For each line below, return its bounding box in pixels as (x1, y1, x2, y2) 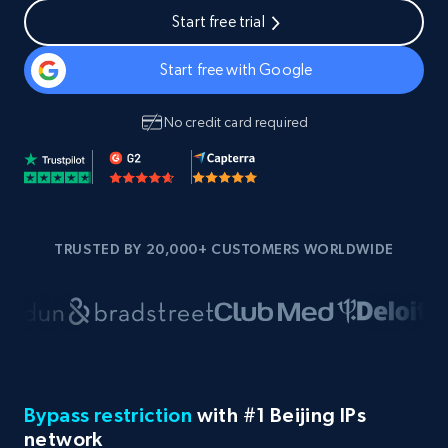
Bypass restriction (24, 404, 193, 426)
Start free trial (172, 12, 265, 31)
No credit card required (163, 114, 309, 130)
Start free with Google (159, 60, 313, 79)
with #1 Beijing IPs (192, 404, 367, 426)
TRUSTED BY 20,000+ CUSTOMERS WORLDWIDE (54, 241, 394, 257)
